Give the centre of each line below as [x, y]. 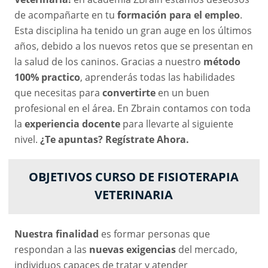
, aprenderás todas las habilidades [157, 77]
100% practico [47, 77]
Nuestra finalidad [56, 234]
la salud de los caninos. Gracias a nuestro [109, 61]
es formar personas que [154, 234]
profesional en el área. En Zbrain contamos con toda [132, 108]
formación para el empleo [178, 15]
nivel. [27, 139]
